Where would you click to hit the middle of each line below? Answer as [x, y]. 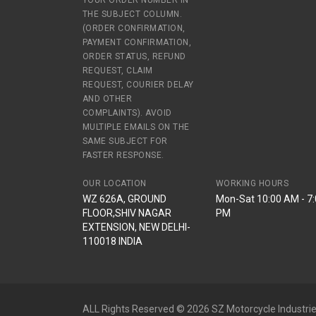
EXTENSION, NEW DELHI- [136, 227]
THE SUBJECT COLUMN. [133, 14]
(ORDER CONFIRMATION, [134, 28]
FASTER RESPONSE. [123, 155]
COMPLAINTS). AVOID [127, 113]
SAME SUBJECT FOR [125, 141]
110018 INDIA [113, 241]
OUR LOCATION [115, 183]
